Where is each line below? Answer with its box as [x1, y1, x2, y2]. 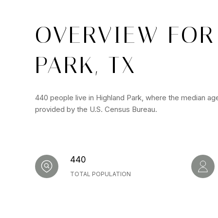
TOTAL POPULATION [70, 170, 131, 178]
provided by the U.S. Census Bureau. [35, 104, 157, 114]
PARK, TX [35, 51, 136, 79]
